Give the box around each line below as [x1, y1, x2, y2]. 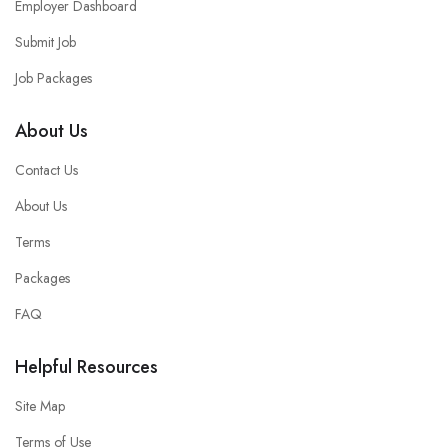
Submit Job [15, 31, 76, 52]
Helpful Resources [15, 353, 158, 380]
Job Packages [15, 67, 92, 88]
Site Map [15, 395, 65, 416]
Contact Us [15, 159, 78, 180]
